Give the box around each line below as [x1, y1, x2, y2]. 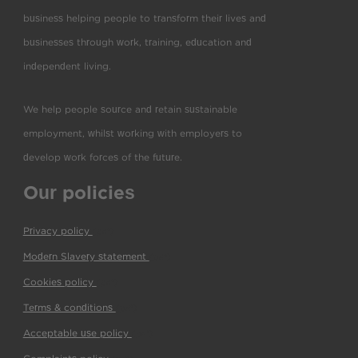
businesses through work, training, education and [22, 37, 252, 49]
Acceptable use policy [22, 328, 132, 340]
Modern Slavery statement [22, 251, 149, 263]
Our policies [22, 181, 135, 204]
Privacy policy [22, 225, 93, 237]
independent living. [22, 61, 111, 73]
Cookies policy [22, 276, 97, 288]
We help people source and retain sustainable [22, 104, 237, 116]
